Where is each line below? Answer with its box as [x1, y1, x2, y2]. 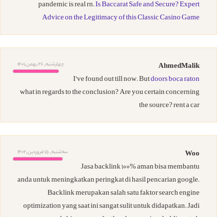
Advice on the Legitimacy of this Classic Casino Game [42, 13, 200, 24]
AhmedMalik [158, 61, 200, 73]
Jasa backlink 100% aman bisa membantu [81, 162, 200, 173]
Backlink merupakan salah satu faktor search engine [47, 188, 200, 200]
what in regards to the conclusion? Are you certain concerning [20, 87, 200, 99]
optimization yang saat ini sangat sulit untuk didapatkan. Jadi [23, 201, 200, 213]
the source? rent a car [139, 100, 200, 112]
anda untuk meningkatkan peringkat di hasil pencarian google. [17, 175, 200, 186]
